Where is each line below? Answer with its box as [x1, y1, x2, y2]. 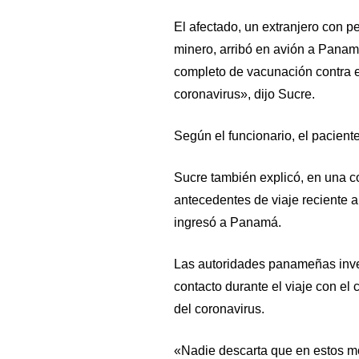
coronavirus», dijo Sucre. [173, 87, 315, 101]
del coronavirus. [173, 302, 264, 316]
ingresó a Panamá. [173, 216, 281, 229]
